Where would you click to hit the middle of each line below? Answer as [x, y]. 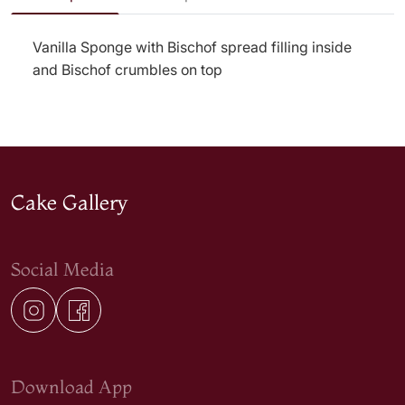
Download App [71, 386]
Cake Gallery [70, 202]
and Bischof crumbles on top [127, 70]
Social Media [62, 269]
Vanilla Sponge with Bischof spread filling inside [192, 47]
